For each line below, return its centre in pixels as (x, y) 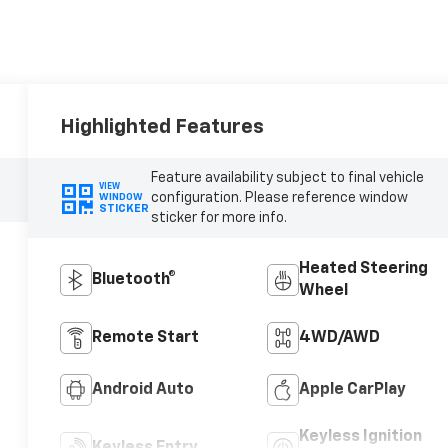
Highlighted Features (162, 126)
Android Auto (143, 389)
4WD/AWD (339, 337)
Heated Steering (363, 268)
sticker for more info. (218, 217)
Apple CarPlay (352, 389)
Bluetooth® (134, 279)
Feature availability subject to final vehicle (287, 177)
